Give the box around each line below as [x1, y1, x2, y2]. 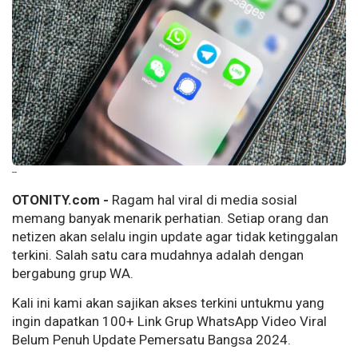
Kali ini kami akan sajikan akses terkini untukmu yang [12, 295, 324, 312]
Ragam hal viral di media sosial [109, 192, 297, 209]
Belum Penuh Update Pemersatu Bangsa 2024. [12, 332, 291, 348]
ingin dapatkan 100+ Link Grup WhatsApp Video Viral [12, 313, 327, 330]
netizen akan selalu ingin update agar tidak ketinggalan [12, 229, 338, 245]
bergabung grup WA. [12, 265, 133, 282]
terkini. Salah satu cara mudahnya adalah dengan [12, 247, 304, 264]
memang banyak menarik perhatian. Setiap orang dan [12, 210, 328, 227]
